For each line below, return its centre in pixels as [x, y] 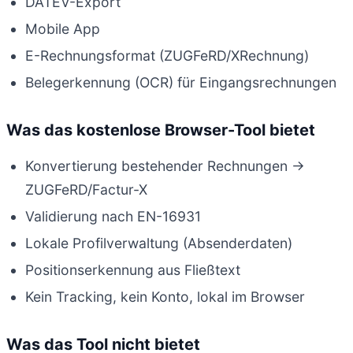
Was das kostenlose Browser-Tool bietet [161, 130]
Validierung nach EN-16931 [113, 216]
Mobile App [63, 29]
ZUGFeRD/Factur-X [86, 189]
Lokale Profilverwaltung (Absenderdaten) [159, 243]
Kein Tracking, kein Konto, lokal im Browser [165, 296]
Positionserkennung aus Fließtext [133, 269]
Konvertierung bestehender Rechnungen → [165, 165]
